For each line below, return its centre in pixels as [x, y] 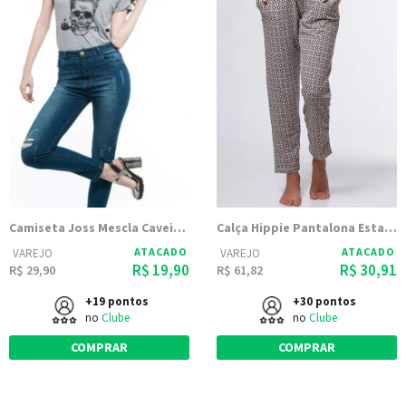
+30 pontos [324, 301]
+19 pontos [116, 301]
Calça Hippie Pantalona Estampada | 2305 [391, 227]
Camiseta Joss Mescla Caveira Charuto [179, 227]
